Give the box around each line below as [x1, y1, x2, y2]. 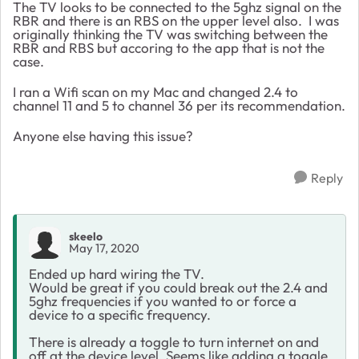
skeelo [69, 229, 103, 244]
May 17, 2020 [69, 240, 139, 256]
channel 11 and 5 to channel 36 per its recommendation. [13, 96, 345, 114]
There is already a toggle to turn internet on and [29, 333, 319, 350]
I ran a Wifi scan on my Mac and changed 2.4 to [13, 83, 298, 100]
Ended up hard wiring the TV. [29, 264, 204, 282]
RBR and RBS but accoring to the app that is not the [13, 38, 325, 56]
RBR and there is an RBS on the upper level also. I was [13, 11, 339, 29]
